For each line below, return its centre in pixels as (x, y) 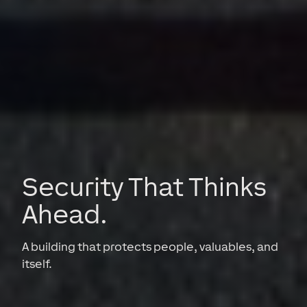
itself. (37, 263)
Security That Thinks (144, 186)
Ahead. (65, 213)
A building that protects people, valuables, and (150, 246)
